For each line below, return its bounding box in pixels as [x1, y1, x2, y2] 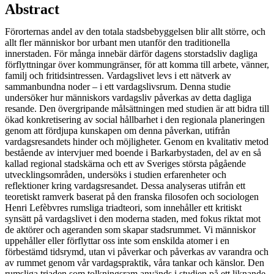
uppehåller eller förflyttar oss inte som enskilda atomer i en [5, 235, 229, 246]
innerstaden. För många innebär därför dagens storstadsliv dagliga [5, 48, 257, 59]
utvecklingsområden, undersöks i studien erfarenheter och [5, 169, 226, 180]
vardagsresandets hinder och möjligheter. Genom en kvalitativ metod [5, 136, 268, 147]
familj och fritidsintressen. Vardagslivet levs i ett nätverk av [5, 70, 231, 81]
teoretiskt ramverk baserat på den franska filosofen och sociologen [5, 191, 259, 202]
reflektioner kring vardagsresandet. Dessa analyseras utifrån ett [5, 180, 245, 191]
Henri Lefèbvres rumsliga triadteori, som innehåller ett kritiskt [5, 202, 242, 213]
